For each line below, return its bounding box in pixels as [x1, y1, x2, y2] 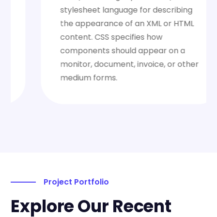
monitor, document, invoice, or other [38, 58, 176, 70]
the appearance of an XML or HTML [38, 17, 171, 29]
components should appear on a [38, 45, 163, 56]
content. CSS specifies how [38, 31, 140, 43]
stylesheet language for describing [38, 4, 170, 15]
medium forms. [38, 72, 95, 83]
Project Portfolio [44, 176, 109, 188]
